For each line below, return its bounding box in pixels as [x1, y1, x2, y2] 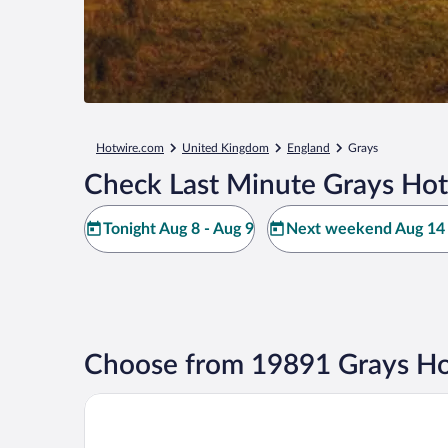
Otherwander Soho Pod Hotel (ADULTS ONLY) [83, 393, 409, 409]
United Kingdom [182, 142, 269, 154]
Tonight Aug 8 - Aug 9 [103, 221, 254, 237]
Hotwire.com [96, 142, 164, 154]
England [287, 142, 330, 154]
